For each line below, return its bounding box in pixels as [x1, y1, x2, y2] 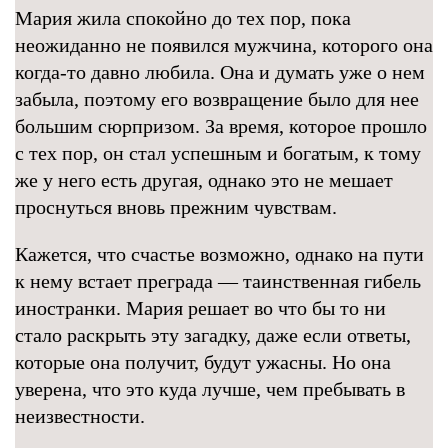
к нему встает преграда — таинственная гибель [15, 270, 421, 292]
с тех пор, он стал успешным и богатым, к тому [15, 142, 421, 164]
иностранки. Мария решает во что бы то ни [15, 297, 386, 319]
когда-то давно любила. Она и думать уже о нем [15, 61, 425, 83]
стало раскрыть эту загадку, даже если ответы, [15, 324, 411, 346]
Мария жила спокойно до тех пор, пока [15, 7, 351, 29]
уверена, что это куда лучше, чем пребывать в [15, 378, 405, 400]
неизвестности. [15, 405, 145, 427]
